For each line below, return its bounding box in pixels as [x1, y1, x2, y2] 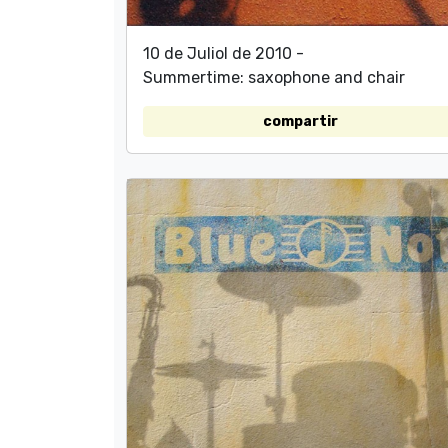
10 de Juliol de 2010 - [143, 43, 304, 63]
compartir [262, 112, 338, 130]
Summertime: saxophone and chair [143, 67, 405, 87]
